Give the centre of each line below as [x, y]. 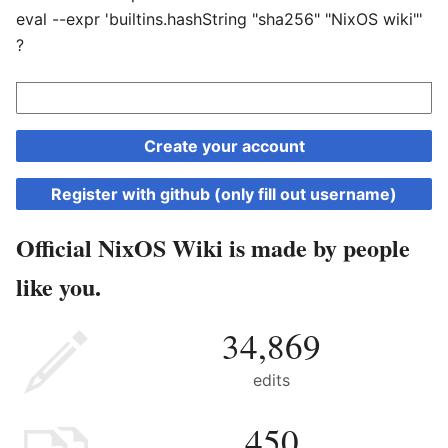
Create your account [224, 146]
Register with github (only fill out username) [224, 194]
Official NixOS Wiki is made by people [213, 247]
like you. [58, 286]
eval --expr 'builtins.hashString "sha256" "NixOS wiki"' [219, 19]
